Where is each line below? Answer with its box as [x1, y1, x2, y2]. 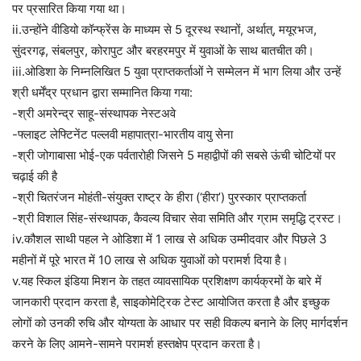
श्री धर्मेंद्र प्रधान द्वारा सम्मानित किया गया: [12, 85, 193, 101]
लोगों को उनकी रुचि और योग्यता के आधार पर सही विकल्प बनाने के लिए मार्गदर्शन [12, 315, 348, 331]
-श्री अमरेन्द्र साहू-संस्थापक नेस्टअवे [12, 106, 176, 122]
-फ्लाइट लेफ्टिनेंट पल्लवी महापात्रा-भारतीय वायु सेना [12, 127, 233, 143]
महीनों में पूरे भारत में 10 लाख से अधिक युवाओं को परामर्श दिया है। [12, 252, 288, 268]
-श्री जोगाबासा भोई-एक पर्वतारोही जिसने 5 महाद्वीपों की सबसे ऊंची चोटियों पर [12, 147, 336, 164]
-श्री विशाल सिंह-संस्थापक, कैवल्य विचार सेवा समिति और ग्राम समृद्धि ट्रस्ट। [12, 210, 342, 226]
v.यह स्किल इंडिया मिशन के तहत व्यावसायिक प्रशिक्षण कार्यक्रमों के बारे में [12, 273, 322, 289]
